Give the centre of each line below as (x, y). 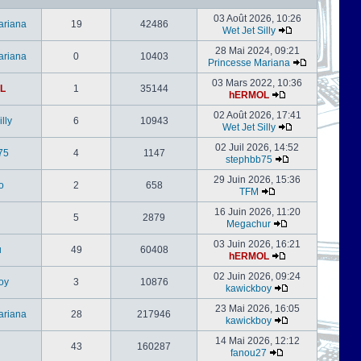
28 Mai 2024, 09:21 (257, 51)
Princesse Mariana (249, 63)
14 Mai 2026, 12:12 (257, 341)
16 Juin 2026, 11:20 (257, 212)
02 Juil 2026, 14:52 (257, 147)
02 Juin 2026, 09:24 (257, 276)
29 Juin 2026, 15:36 (257, 180)
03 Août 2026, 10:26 (257, 19)
